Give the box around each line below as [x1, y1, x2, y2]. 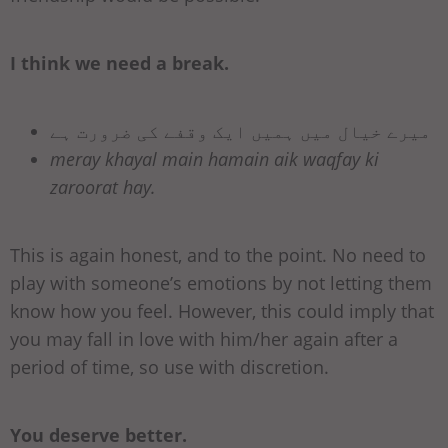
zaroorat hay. [50, 174, 156, 199]
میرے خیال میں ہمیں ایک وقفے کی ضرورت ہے [50, 118, 431, 143]
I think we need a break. [10, 50, 229, 75]
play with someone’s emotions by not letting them [10, 270, 432, 295]
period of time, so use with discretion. [10, 354, 329, 379]
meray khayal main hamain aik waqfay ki [50, 146, 379, 171]
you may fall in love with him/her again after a [10, 326, 398, 351]
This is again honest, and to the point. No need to [10, 242, 426, 267]
